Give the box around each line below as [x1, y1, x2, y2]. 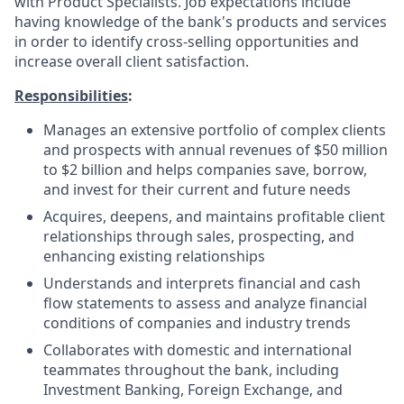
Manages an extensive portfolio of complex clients [43, 120, 386, 140]
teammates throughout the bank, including [43, 360, 339, 380]
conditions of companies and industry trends [43, 313, 351, 333]
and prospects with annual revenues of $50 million [43, 140, 388, 160]
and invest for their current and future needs [43, 179, 351, 199]
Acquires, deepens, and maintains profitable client [43, 207, 385, 226]
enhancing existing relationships [43, 246, 265, 266]
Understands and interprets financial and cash [43, 273, 361, 293]
